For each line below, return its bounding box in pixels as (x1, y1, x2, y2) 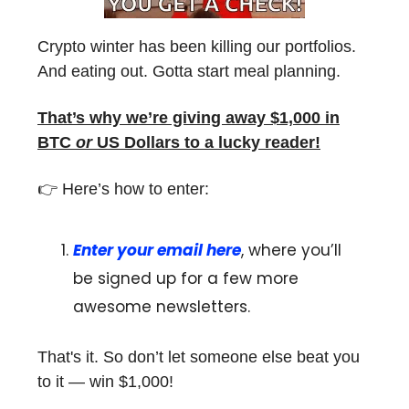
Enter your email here (73, 238, 241, 261)
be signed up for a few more (73, 267, 299, 289)
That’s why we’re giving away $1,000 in (37, 108, 340, 127)
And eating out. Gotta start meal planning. (37, 61, 341, 80)
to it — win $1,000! (37, 372, 173, 391)
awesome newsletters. (73, 295, 250, 318)
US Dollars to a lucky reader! (92, 132, 320, 152)
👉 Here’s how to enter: (37, 179, 209, 198)
